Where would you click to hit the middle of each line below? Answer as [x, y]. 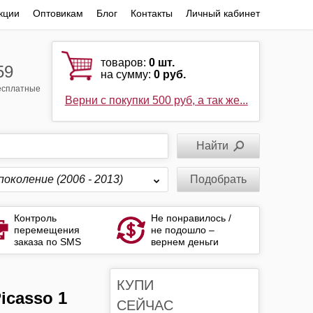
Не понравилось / [191, 218]
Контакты [151, 13]
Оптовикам [58, 13]
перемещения [47, 230]
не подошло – [182, 230]
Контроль [36, 218]
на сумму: [128, 74]
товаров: [125, 63]
